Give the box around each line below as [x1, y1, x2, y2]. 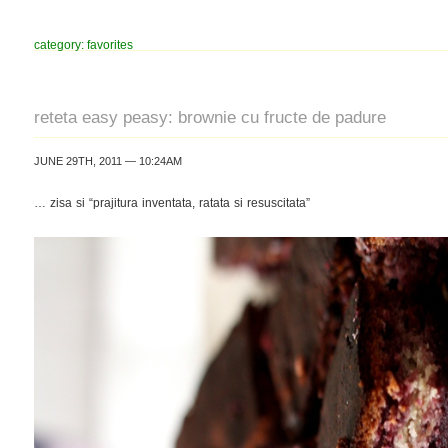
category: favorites [34, 38, 133, 51]
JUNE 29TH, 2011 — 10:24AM [34, 155, 182, 167]
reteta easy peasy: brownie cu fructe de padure [34, 107, 386, 127]
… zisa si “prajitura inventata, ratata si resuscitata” [34, 196, 310, 209]
